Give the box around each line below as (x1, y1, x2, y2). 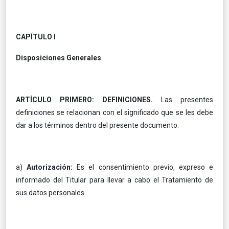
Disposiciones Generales (16, 53, 101, 62)
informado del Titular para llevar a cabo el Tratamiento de (16, 175, 213, 184)
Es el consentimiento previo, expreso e (77, 163, 214, 171)
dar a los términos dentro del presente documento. (16, 121, 179, 129)
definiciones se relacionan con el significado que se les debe (16, 108, 213, 117)
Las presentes (153, 95, 213, 104)
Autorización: (27, 163, 77, 171)
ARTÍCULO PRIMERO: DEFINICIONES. (16, 95, 153, 104)
